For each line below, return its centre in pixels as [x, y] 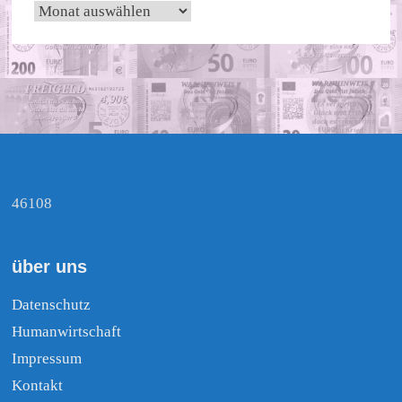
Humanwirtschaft [67, 331]
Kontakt [38, 385]
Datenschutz [52, 304]
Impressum [47, 358]
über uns [50, 266]
